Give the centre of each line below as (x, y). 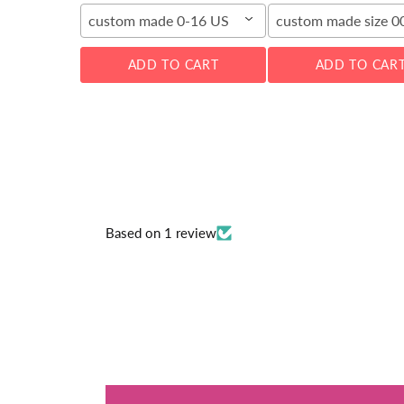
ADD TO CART (173, 64)
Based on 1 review (161, 232)
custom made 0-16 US (159, 20)
